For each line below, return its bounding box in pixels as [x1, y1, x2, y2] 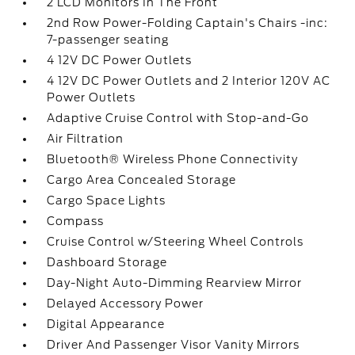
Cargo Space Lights [47, 194, 166, 207]
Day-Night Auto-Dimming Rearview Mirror [47, 277, 303, 289]
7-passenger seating [47, 33, 170, 46]
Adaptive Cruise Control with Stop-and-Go [47, 112, 310, 124]
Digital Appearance [47, 318, 166, 330]
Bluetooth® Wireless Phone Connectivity [47, 153, 299, 166]
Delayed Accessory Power [47, 297, 204, 310]
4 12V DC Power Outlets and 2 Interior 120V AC [47, 74, 331, 87]
